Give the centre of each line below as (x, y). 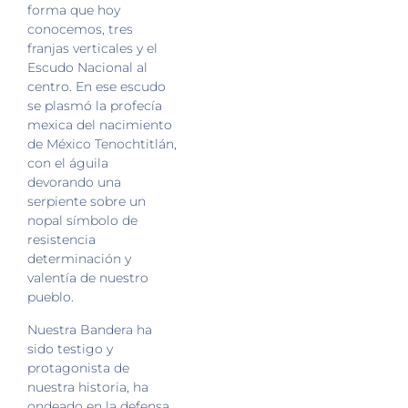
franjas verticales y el (92, 49)
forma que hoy (74, 10)
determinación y (79, 259)
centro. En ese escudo (97, 87)
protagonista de (78, 367)
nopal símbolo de (82, 221)
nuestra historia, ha (88, 387)
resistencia (61, 240)
